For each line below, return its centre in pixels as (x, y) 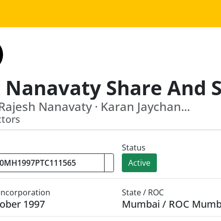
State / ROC (143, 192)
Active (139, 163)
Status (133, 147)
